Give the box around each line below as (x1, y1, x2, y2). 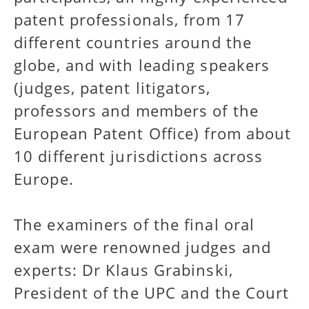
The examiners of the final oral (14, 214, 255, 235)
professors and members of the (14, 100, 259, 121)
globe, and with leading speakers (14, 54, 270, 76)
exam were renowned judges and (14, 237, 271, 258)
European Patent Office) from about (14, 123, 292, 144)
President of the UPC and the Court (14, 282, 290, 303)
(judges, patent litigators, (14, 77, 210, 99)
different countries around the (14, 32, 252, 53)
